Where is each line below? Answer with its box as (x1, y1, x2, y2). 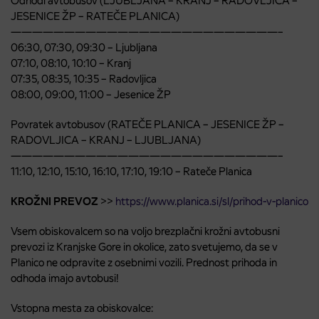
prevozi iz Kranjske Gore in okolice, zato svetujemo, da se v (11, 240, 278, 254)
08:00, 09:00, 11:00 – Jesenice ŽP (11, 88, 171, 102)
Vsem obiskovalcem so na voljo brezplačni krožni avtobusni (11, 224, 280, 239)
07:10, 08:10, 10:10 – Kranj (11, 56, 131, 70)
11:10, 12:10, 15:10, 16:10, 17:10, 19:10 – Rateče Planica (11, 164, 252, 179)
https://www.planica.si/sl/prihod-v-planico (115, 194, 308, 209)
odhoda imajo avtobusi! (11, 271, 119, 286)
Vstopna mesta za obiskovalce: (11, 301, 153, 315)
